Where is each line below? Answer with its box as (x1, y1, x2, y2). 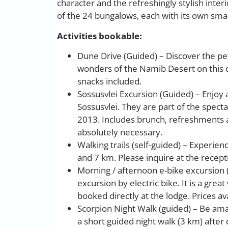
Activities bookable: (57, 30, 142, 42)
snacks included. (77, 75, 141, 88)
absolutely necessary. (77, 126, 162, 138)
